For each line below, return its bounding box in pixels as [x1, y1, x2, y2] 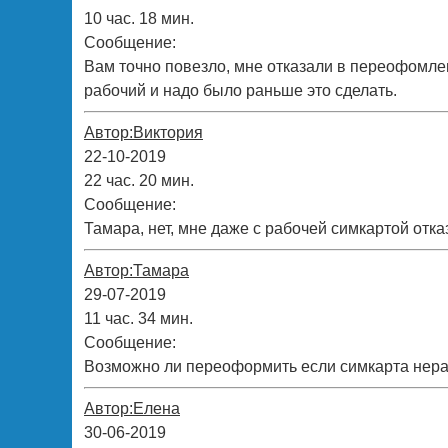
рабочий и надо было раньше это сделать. [84, 81, 397, 99]
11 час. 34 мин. [84, 309, 193, 327]
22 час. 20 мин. [84, 171, 194, 189]
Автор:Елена [84, 399, 180, 417]
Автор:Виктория [84, 123, 203, 141]
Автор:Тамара [84, 261, 189, 279]
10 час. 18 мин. [84, 9, 194, 27]
